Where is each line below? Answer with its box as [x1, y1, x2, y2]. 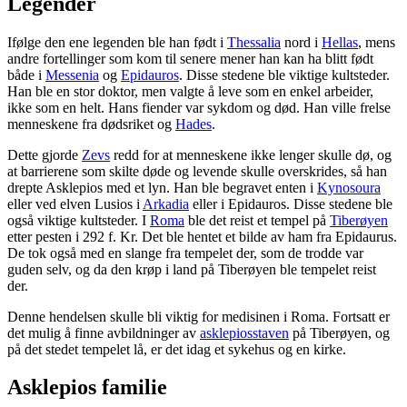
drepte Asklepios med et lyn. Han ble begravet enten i [7, 179, 317, 195]
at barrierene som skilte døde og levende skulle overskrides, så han [7, 163, 387, 179]
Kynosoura [317, 179, 381, 195]
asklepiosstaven [200, 324, 289, 341]
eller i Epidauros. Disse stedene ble [189, 195, 392, 212]
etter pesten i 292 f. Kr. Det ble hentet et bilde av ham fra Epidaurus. [7, 228, 397, 244]
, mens [358, 34, 395, 50]
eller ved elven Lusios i [7, 195, 143, 212]
